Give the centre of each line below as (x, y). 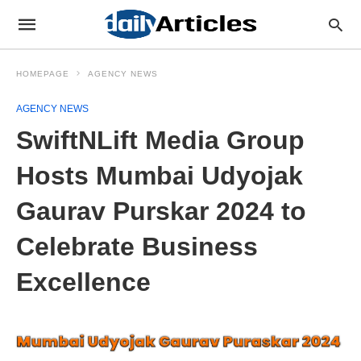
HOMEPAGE (43, 74)
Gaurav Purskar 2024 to (161, 211)
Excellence (83, 282)
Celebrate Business (137, 247)
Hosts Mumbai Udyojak (160, 176)
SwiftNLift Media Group (160, 140)
